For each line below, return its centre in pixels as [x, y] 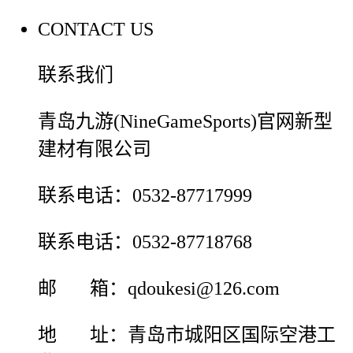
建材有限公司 [95, 149]
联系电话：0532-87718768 [145, 242]
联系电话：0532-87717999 [145, 196]
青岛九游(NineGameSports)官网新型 [185, 122]
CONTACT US [96, 30]
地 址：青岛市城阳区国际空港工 [187, 335]
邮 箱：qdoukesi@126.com [159, 289]
